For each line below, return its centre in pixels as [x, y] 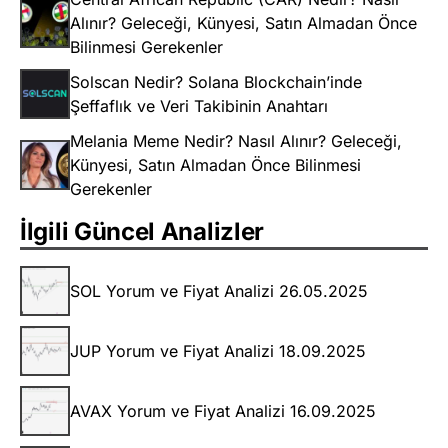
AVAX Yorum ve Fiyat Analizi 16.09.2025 [223, 411]
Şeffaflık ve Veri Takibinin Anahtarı [199, 106]
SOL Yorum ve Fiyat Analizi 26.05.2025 [219, 291]
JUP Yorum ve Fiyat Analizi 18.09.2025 [218, 351]
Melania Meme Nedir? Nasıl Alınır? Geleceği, [236, 141]
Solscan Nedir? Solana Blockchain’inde [216, 82]
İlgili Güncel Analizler [142, 232]
